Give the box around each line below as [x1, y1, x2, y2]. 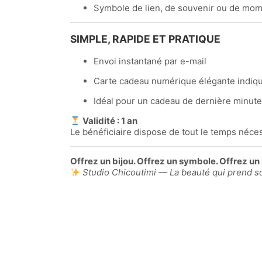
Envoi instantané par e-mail [94, 56, 206, 67]
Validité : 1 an [82, 115, 138, 127]
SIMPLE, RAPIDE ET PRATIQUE [70, 33, 220, 46]
